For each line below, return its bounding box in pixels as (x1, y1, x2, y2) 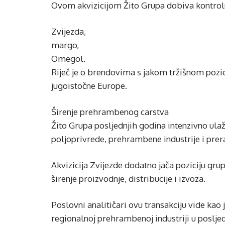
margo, (51, 40, 79, 50)
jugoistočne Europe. (51, 80, 127, 91)
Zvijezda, (51, 26, 86, 37)
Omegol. (51, 53, 85, 64)
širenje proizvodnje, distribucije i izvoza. (51, 173, 205, 184)
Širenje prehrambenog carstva (51, 106, 169, 117)
